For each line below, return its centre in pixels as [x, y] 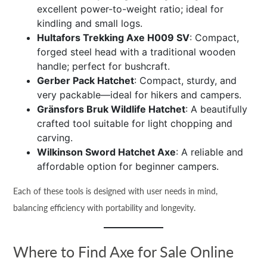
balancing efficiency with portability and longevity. [105, 208]
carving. [55, 138]
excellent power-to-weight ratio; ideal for [131, 9]
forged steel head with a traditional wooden [136, 52]
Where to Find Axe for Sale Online [124, 252]
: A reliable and [210, 152]
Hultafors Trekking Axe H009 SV [114, 38]
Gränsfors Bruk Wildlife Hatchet [111, 109]
